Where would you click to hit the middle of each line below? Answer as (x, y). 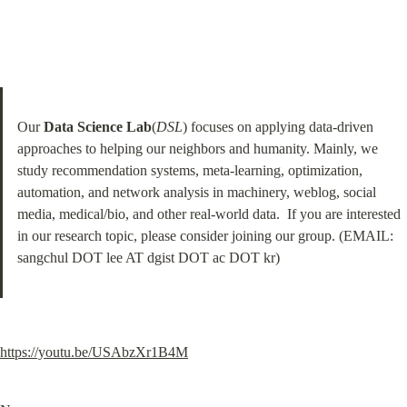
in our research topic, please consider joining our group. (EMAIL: (205, 236)
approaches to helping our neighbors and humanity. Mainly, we (198, 149)
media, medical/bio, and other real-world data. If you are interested (209, 214)
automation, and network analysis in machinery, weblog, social (197, 192)
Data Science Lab (98, 127)
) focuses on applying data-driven (278, 127)
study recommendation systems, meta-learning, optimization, (190, 170)
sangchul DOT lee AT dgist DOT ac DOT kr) (149, 258)
